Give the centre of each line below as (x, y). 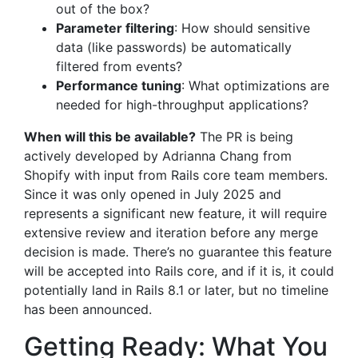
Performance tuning (119, 86)
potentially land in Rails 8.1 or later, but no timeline (176, 290)
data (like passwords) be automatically (174, 47)
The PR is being (245, 137)
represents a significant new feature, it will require (175, 213)
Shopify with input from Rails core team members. (176, 175)
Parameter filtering (115, 28)
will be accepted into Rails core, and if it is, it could (179, 271)
